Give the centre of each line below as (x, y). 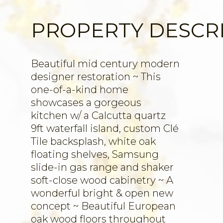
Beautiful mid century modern (105, 64)
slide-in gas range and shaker (102, 167)
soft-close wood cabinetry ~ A (102, 180)
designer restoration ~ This (96, 77)
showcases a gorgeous (86, 103)
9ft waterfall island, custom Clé (105, 128)
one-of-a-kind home (80, 90)
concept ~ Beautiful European (103, 206)
